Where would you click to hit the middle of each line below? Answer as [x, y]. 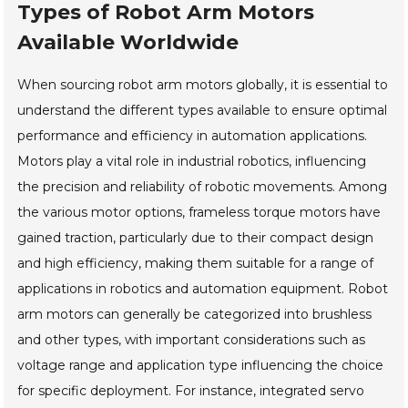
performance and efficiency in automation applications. [193, 136]
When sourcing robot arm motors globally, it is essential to [203, 85]
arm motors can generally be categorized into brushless [195, 315]
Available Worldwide [128, 43]
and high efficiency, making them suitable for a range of [196, 264]
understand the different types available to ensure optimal [203, 111]
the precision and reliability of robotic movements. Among [203, 187]
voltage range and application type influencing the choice [201, 366]
